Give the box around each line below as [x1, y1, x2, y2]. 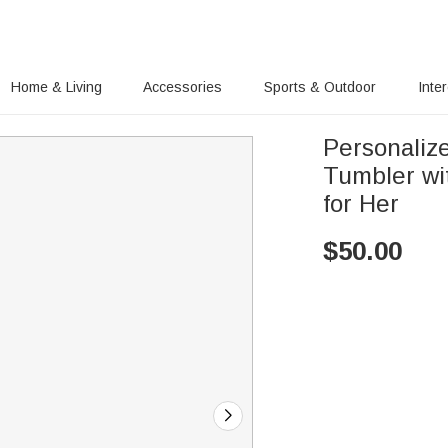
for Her [323, 190, 400, 217]
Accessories [143, 79, 223, 95]
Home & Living [10, 79, 102, 95]
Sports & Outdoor [264, 79, 377, 95]
